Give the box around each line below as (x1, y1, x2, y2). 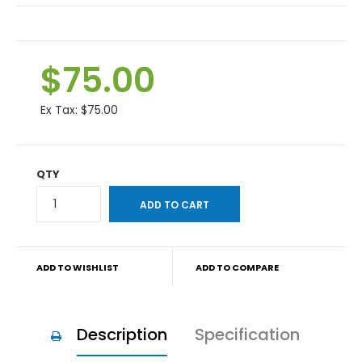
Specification (194, 322, 300, 346)
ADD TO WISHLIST (36, 260, 119, 274)
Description (76, 322, 167, 346)
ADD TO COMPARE (195, 260, 279, 274)
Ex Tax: (40, 101, 81, 118)
